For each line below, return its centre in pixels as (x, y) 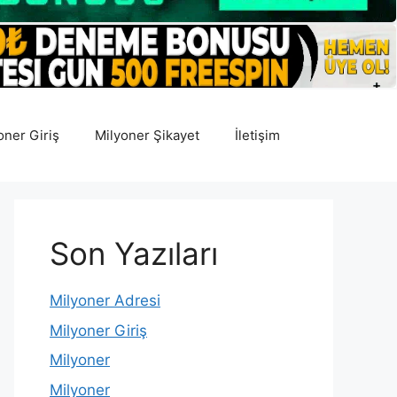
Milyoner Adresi (105, 301)
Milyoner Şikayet (147, 136)
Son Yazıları (134, 254)
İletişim (257, 136)
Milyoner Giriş (98, 330)
